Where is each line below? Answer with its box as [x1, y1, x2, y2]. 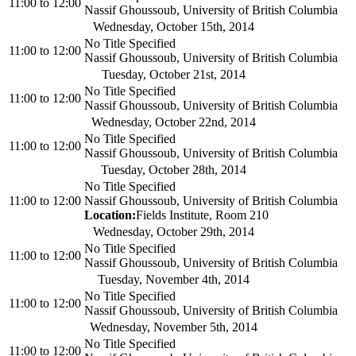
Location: [84, 208, 136, 222]
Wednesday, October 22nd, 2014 [91, 115, 256, 130]
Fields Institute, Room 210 [136, 208, 269, 222]
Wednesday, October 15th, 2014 [92, 20, 254, 34]
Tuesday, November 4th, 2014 [97, 273, 250, 287]
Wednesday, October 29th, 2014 [92, 225, 254, 239]
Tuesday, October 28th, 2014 [100, 163, 246, 177]
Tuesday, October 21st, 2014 [101, 68, 246, 82]
